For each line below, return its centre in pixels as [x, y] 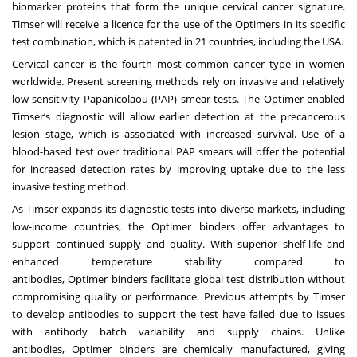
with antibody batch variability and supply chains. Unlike [178, 332]
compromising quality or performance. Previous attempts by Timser [178, 297]
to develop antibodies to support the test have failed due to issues [178, 314]
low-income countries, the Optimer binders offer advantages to [178, 227]
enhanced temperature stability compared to [178, 262]
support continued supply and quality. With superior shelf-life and [178, 244]
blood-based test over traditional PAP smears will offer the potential [178, 152]
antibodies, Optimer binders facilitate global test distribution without [178, 279]
